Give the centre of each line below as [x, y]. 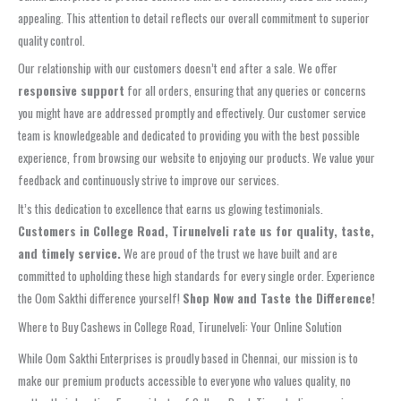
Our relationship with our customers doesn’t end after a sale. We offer [178, 68]
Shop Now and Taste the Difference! [279, 299]
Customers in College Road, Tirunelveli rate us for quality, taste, [196, 231]
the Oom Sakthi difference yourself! [100, 299]
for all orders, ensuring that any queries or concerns [245, 91]
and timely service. [69, 254]
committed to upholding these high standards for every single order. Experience [196, 276]
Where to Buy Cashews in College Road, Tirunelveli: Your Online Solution [180, 326]
